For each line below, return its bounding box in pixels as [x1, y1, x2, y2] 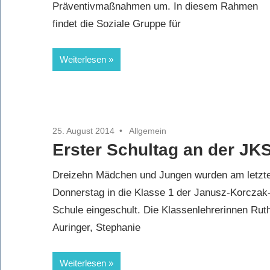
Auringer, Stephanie [52, 222, 140, 234]
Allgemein [129, 125, 166, 136]
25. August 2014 [52, 125, 115, 136]
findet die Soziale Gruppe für [52, 18, 181, 30]
